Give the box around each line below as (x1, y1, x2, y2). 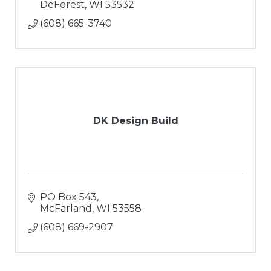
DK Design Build (93, 114, 178, 126)
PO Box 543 (40, 191, 97, 203)
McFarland (40, 202, 92, 214)
